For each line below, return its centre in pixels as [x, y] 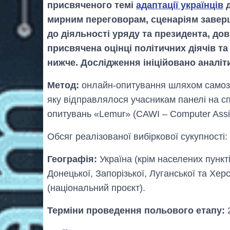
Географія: [72, 159]
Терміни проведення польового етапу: [136, 210]
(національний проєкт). [96, 188]
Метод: [63, 85]
